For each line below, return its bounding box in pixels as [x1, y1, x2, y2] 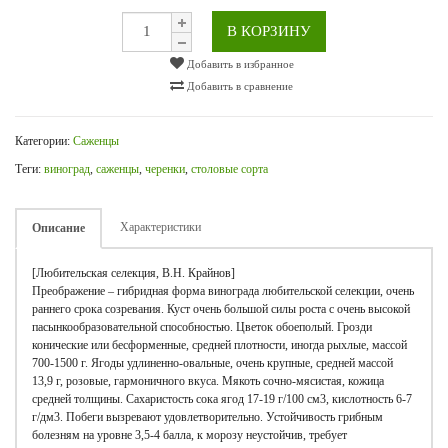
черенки [145, 162, 185, 176]
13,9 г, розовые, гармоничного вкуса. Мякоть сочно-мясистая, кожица [32, 374, 384, 388]
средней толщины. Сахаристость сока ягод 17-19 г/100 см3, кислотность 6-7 [32, 392, 412, 406]
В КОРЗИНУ [227, 23, 311, 39]
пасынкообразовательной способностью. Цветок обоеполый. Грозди [32, 320, 372, 334]
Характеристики [120, 220, 201, 234]
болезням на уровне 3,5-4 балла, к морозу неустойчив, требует [32, 428, 347, 442]
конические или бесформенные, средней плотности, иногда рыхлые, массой [32, 338, 407, 352]
